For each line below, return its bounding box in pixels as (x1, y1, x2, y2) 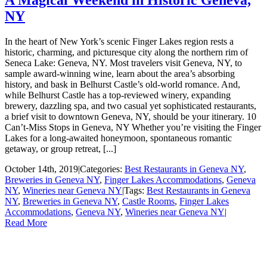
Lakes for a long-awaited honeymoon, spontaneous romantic (5, 132, 232, 143)
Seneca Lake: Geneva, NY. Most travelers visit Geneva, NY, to (5, 57, 242, 68)
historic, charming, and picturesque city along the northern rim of (5, 46, 248, 57)
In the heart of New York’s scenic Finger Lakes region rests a (5, 36, 234, 46)
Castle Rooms (122, 195, 175, 206)
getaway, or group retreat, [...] (5, 143, 116, 154)
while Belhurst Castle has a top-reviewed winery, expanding (5, 89, 231, 100)
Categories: (80, 163, 125, 174)
